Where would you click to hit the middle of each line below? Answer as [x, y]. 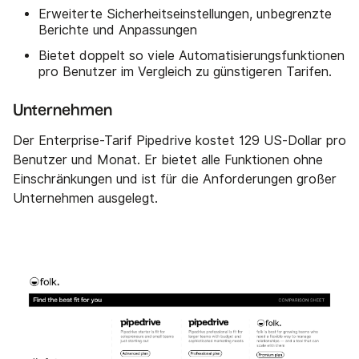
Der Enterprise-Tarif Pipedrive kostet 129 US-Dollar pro [179, 141]
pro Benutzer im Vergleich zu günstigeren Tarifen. [185, 72]
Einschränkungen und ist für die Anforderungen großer [175, 179]
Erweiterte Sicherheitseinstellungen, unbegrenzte [185, 14]
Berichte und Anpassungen [118, 30]
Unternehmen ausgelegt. [85, 199]
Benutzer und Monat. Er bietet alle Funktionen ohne [168, 160]
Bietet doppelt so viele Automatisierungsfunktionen [192, 56]
